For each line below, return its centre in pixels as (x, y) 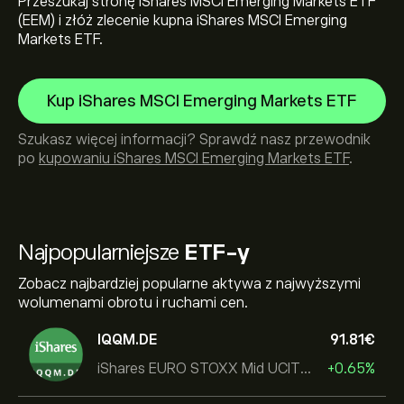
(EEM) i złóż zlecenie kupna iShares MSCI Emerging (183, 21)
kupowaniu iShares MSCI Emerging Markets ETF (194, 159)
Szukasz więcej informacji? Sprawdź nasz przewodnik (194, 140)
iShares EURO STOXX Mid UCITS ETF (306, 368)
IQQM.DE (128, 340)
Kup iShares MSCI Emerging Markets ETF (202, 101)
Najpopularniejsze (101, 252)
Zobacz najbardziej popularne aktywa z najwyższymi (189, 284)
